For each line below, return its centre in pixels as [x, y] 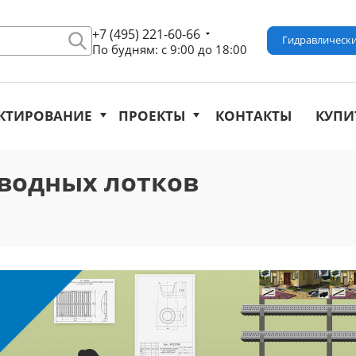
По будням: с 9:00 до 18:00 [170, 49]
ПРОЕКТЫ [152, 116]
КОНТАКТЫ [253, 116]
